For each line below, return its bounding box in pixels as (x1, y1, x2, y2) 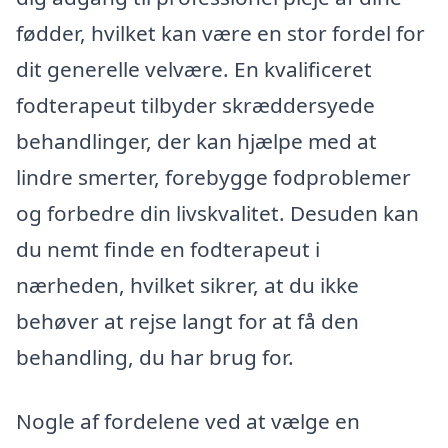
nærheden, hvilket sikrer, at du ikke (16, 271, 359, 300)
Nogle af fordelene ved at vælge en (16, 406, 360, 435)
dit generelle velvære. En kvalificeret (16, 55, 372, 84)
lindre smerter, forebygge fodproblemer (16, 163, 411, 192)
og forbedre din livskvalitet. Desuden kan (16, 199, 419, 228)
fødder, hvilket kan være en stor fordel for (16, 19, 425, 48)
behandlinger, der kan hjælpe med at (16, 127, 377, 156)
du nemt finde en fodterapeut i (16, 235, 320, 264)
